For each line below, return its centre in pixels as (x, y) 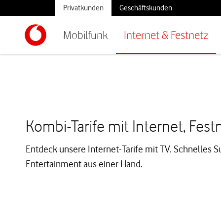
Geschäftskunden (146, 8)
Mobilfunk (86, 35)
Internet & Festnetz (166, 35)
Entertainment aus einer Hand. (84, 164)
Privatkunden (83, 8)
